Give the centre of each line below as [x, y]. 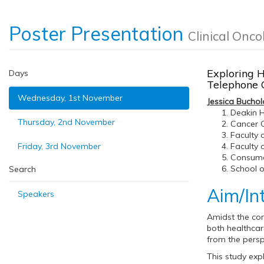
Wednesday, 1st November [70, 98]
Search [22, 169]
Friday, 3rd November [59, 146]
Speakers [36, 194]
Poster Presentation [98, 34]
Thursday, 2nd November [66, 122]
